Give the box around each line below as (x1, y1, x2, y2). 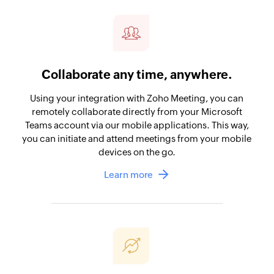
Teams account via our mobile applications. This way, (24, 119, 249, 130)
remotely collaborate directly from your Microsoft (31, 106, 242, 117)
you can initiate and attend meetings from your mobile (22, 133, 252, 144)
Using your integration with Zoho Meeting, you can (30, 92, 244, 103)
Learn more (103, 169, 153, 180)
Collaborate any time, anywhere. (41, 67, 232, 81)
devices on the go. (98, 146, 176, 157)
